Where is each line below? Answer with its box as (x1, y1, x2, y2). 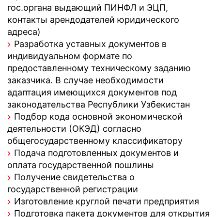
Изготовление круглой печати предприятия (14, 196, 199, 206)
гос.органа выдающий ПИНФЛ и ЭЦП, (7, 2, 168, 13)
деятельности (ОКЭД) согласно (7, 124, 141, 134)
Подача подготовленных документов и (14, 148, 179, 158)
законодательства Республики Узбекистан (7, 99, 190, 109)
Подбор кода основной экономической (14, 111, 183, 122)
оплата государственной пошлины (7, 160, 154, 170)
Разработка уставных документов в (14, 39, 167, 49)
